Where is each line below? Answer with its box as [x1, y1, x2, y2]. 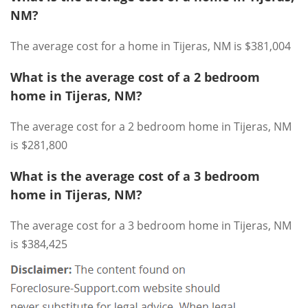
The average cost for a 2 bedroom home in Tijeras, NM [10, 118, 291, 134]
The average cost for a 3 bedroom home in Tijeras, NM [10, 217, 291, 233]
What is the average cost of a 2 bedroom [10, 68, 260, 85]
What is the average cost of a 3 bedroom [10, 167, 260, 184]
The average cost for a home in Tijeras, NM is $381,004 [10, 38, 291, 54]
